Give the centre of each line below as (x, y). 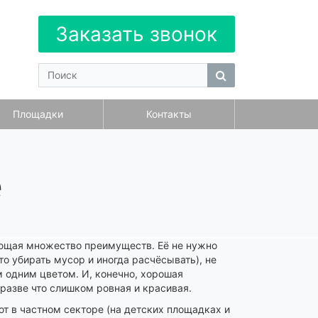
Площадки (38, 114)
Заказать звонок (137, 34)
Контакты (169, 114)
